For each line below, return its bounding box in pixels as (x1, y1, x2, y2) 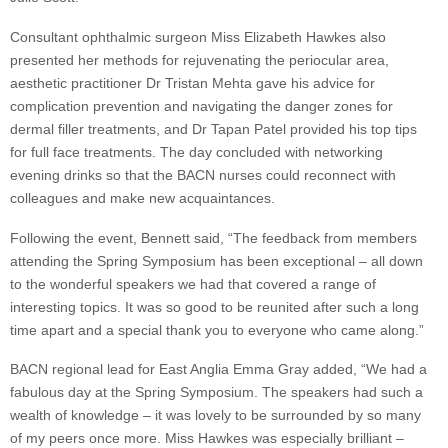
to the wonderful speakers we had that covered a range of (10, 275, 376, 292)
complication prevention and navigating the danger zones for (10, 97, 393, 114)
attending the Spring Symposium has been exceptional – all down (10, 252, 423, 269)
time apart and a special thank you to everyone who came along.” (10, 321, 424, 338)
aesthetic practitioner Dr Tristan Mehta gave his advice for (10, 74, 375, 91)
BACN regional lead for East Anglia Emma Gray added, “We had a (10, 361, 427, 378)
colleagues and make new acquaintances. (10, 189, 275, 206)
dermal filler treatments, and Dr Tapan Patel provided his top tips (10, 120, 417, 137)
